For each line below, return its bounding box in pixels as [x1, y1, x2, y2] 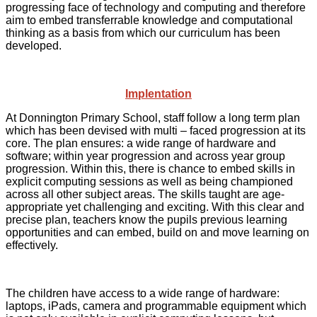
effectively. [6, 239, 58, 252]
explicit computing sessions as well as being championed [6, 175, 293, 188]
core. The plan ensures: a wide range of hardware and [6, 137, 276, 150]
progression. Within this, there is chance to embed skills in [6, 163, 295, 175]
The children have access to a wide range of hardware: [6, 287, 279, 300]
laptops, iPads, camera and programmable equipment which [6, 300, 306, 313]
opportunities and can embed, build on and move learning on [6, 226, 309, 239]
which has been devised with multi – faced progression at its [6, 125, 306, 137]
